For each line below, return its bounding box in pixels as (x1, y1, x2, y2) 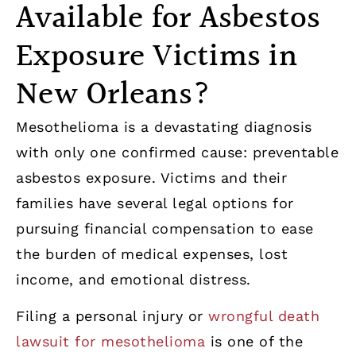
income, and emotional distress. (16, 270, 251, 288)
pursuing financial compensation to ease (16, 219, 314, 237)
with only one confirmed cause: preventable (16, 143, 339, 161)
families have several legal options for (16, 194, 294, 211)
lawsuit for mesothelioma (16, 333, 205, 350)
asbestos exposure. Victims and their (16, 168, 287, 186)
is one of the (205, 333, 303, 350)
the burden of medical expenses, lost (16, 245, 288, 262)
